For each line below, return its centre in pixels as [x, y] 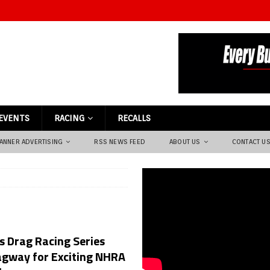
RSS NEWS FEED [120, 142]
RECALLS [134, 118]
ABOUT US [185, 142]
